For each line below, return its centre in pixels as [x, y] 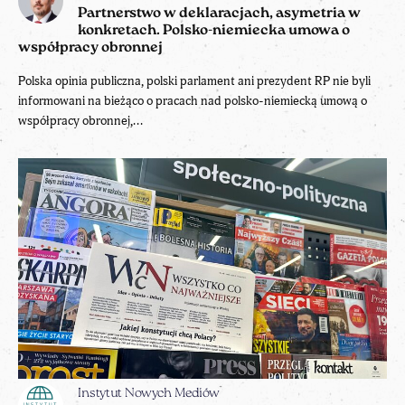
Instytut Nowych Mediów [149, 394]
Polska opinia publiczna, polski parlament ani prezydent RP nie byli [194, 80]
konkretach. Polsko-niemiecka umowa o [214, 30]
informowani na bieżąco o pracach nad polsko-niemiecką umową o [193, 100]
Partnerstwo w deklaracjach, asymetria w [219, 13]
